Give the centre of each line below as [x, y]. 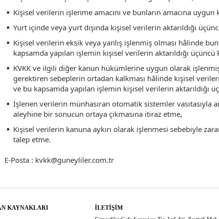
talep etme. [32, 139]
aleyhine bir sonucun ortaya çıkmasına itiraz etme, [98, 114]
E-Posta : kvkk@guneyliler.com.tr [59, 160]
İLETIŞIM [109, 208]
